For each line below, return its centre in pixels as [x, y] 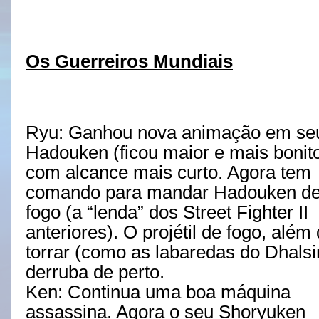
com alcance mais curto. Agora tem [168, 173]
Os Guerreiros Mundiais [129, 62]
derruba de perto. [95, 272]
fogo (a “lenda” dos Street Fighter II [167, 213]
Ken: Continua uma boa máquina [158, 292]
